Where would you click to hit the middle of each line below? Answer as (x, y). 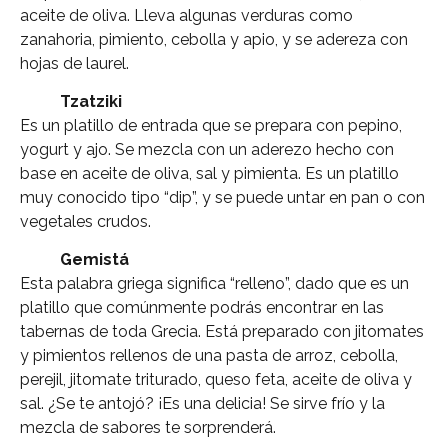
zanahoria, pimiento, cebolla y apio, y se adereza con (214, 39)
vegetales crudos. (85, 222)
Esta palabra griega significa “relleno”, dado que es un (214, 284)
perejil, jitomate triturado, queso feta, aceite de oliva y (216, 380)
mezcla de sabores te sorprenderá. (148, 428)
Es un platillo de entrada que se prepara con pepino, (211, 126)
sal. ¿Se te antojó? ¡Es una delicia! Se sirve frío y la (202, 404)
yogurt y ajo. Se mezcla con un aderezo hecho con (207, 150)
